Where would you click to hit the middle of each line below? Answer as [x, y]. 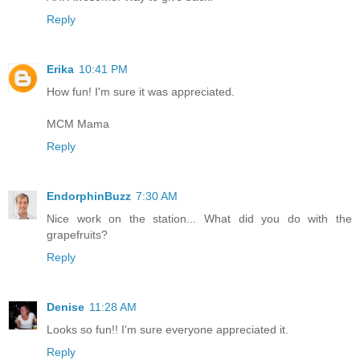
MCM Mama [78, 123]
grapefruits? [77, 234]
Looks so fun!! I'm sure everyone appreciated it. [168, 329]
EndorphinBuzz [89, 196]
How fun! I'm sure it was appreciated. [141, 91]
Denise [65, 307]
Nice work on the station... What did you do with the [199, 218]
